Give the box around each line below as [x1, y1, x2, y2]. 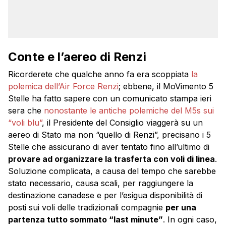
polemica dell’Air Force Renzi [8, 81, 119, 91]
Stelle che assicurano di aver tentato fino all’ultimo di [8, 141, 209, 152]
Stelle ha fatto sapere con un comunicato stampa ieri [8, 93, 211, 103]
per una [165, 202, 196, 212]
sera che [8, 105, 44, 116]
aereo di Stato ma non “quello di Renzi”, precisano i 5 [8, 129, 211, 140]
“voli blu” [8, 117, 42, 128]
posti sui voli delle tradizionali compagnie [8, 202, 165, 212]
